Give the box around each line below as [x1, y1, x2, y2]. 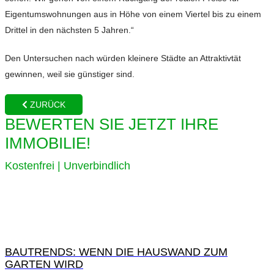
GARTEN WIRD [5, 258, 83, 271]
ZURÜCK [28, 100, 65, 110]
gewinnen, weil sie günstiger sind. [5, 69, 135, 80]
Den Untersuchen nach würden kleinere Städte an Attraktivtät [5, 53, 241, 64]
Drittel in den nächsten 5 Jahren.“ [5, 25, 134, 35]
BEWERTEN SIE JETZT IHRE [5, 115, 218, 134]
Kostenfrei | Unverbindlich [5, 160, 130, 172]
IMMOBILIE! [5, 134, 91, 153]
